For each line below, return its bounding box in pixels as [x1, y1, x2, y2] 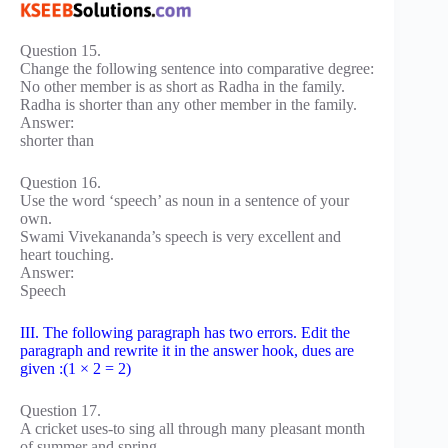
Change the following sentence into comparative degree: [20, 59, 374, 77]
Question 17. [20, 401, 101, 419]
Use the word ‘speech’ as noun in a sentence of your [20, 191, 349, 209]
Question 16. [20, 173, 101, 191]
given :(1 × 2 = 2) [20, 359, 131, 377]
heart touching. [20, 245, 114, 263]
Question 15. [20, 41, 101, 59]
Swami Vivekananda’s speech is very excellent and [20, 227, 341, 245]
